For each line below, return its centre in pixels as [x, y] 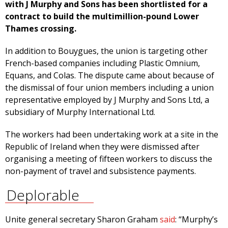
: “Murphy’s [196, 220]
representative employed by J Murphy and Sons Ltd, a [107, 100]
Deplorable [43, 195]
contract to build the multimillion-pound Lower [102, 17]
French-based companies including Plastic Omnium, [103, 63]
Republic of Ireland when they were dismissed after [102, 147]
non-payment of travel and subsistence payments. [101, 171]
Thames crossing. [41, 29]
